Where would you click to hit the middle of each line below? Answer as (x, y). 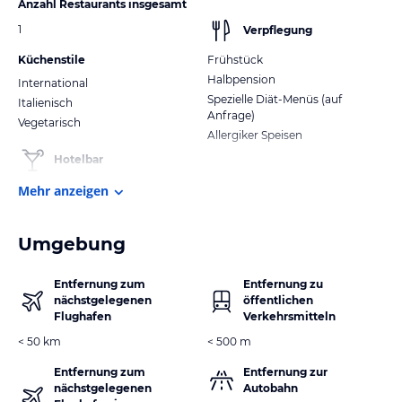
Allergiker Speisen (255, 135)
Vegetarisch (49, 122)
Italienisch (45, 102)
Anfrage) (231, 115)
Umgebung (72, 244)
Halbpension (241, 79)
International (53, 83)
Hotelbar (79, 159)
